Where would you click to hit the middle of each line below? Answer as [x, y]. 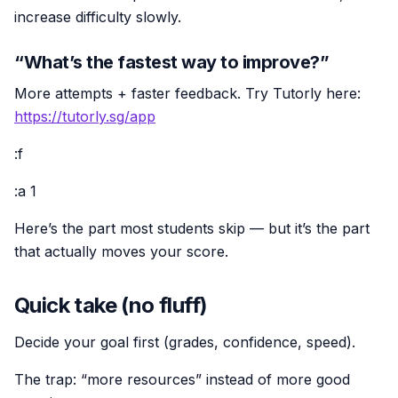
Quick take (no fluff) [111, 305]
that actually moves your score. [121, 251]
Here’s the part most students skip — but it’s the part [192, 228]
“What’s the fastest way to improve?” [171, 62]
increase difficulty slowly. [98, 16]
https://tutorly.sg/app [85, 116]
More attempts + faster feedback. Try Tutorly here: [187, 93]
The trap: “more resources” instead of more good [182, 379]
